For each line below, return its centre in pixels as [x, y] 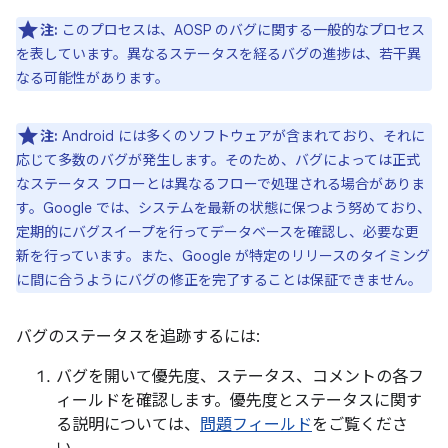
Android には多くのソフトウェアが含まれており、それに [241, 136]
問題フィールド [256, 425]
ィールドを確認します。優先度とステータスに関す [239, 401]
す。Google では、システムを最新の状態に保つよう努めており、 [223, 208]
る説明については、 [128, 425]
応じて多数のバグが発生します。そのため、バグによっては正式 [218, 160]
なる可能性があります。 [92, 78]
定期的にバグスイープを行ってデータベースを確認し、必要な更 [217, 232]
